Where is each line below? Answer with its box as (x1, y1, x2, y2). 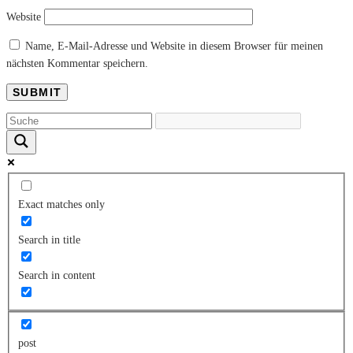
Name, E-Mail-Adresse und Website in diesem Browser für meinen (25, 40, 323, 53)
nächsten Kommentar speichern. (6, 58, 148, 70)
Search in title (17, 234, 80, 247)
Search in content (17, 269, 95, 282)
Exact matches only (17, 199, 105, 211)
